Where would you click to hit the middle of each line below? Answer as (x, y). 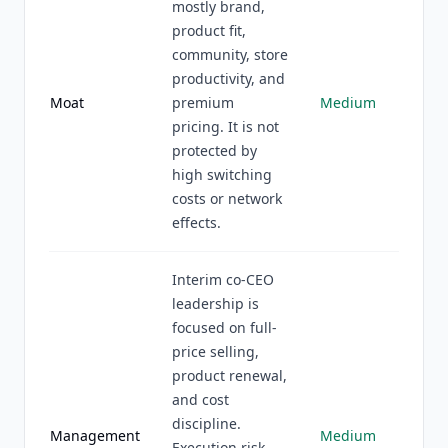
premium (203, 102)
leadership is (215, 303)
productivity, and (228, 78)
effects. (196, 222)
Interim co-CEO (223, 279)
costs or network (227, 198)
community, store (230, 54)
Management (95, 435)
